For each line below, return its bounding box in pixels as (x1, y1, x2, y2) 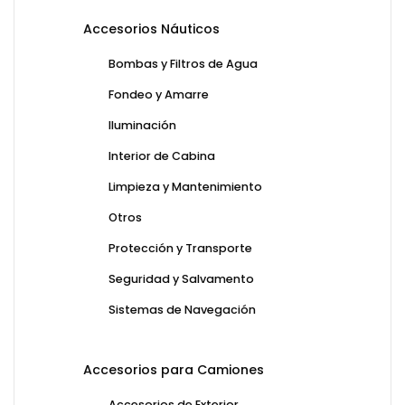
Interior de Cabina (108, 148, 215, 165)
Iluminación (108, 118, 176, 134)
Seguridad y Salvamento (108, 271, 254, 287)
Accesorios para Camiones (83, 361, 264, 380)
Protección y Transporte (108, 240, 252, 257)
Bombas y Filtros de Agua (108, 56, 258, 72)
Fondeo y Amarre (108, 87, 209, 103)
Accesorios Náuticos (83, 20, 220, 39)
